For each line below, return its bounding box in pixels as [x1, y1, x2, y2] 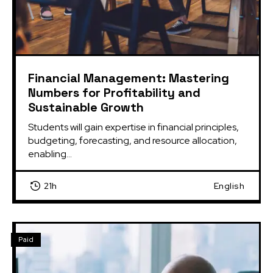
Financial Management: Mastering [28, 69, 229, 86]
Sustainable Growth [28, 99, 144, 115]
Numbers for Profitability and [28, 84, 200, 101]
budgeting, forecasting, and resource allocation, [28, 133, 237, 147]
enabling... [28, 147, 72, 160]
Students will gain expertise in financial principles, [28, 120, 239, 133]
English [213, 180, 244, 191]
